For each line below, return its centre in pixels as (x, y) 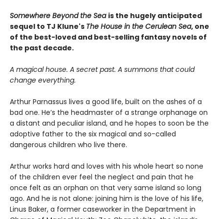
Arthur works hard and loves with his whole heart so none (107, 166)
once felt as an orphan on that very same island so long (106, 187)
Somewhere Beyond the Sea (59, 15)
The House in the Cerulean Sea (139, 26)
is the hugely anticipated (155, 15)
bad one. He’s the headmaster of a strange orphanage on (109, 112)
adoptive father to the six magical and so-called (93, 134)
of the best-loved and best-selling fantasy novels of (108, 37)
